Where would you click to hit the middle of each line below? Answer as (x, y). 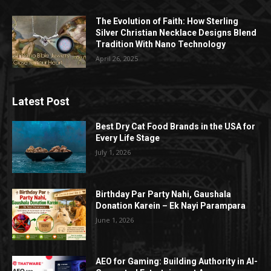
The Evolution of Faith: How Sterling (167, 21)
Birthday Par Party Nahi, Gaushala (164, 194)
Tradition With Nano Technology (161, 44)
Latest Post (41, 102)
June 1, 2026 (115, 220)
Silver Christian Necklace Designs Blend (176, 33)
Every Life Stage (128, 138)
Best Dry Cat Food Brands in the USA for (176, 127)
